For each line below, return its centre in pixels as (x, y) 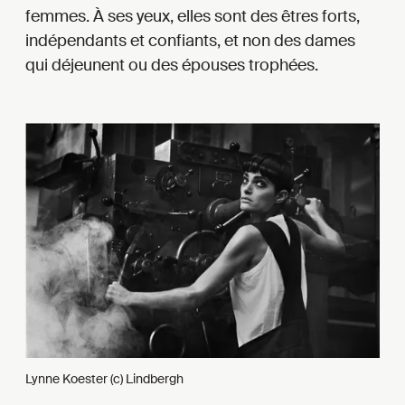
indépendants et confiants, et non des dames (190, 41)
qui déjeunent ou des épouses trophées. (172, 66)
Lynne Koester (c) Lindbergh (104, 378)
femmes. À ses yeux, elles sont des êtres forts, (193, 17)
